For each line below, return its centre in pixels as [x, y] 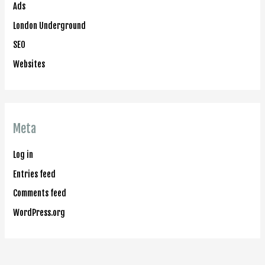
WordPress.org [39, 213]
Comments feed [40, 193]
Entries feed [35, 174]
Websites [29, 64]
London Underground [50, 25]
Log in [23, 155]
